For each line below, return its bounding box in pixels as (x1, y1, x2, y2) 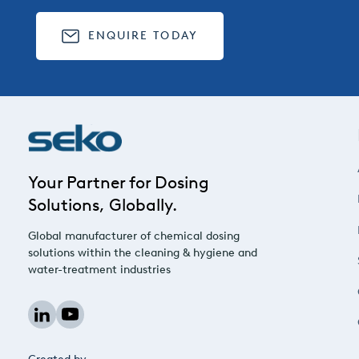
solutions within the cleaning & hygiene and (28, 246, 257, 260)
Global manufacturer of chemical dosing (28, 229, 240, 243)
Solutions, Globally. (28, 195, 177, 215)
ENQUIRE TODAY (87, 28, 198, 42)
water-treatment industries (28, 263, 171, 276)
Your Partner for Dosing (28, 172, 209, 192)
